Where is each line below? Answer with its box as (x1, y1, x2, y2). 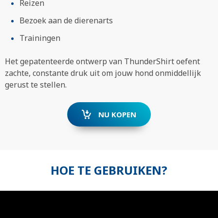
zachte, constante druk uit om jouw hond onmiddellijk (5, 68, 201, 78)
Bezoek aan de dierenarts (19, 15, 113, 26)
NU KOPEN (98, 109, 137, 119)
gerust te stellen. (5, 79, 67, 90)
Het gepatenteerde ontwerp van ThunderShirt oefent (5, 56, 200, 67)
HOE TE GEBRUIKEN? (51, 162, 167, 178)
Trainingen (19, 33, 60, 43)
